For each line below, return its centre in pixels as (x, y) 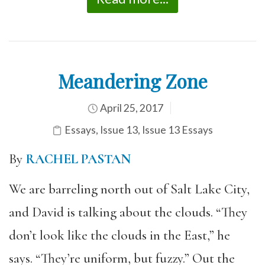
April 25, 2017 (130, 108)
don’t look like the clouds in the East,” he (119, 235)
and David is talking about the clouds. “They (128, 212)
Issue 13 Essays (177, 130)
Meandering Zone (132, 81)
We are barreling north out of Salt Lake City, (129, 189)
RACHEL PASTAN (78, 159)
